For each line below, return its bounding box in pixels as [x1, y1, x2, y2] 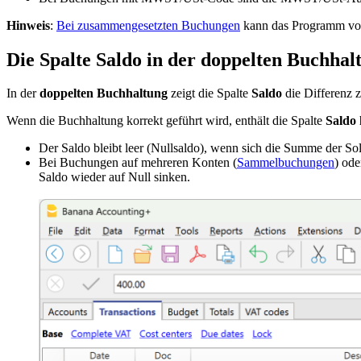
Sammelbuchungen [237, 156, 334, 170]
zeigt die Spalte [168, 86, 251, 101]
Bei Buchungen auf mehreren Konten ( [39, 156, 237, 170]
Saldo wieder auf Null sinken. [39, 170, 190, 185]
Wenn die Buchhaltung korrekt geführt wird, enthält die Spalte [6, 114, 326, 128]
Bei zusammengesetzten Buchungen [56, 18, 240, 32]
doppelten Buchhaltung [39, 86, 168, 101]
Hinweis [6, 18, 50, 32]
